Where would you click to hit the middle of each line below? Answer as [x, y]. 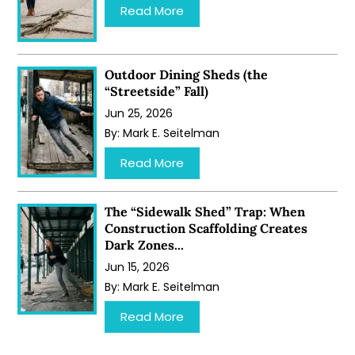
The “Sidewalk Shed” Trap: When [205, 211]
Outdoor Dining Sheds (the [187, 74]
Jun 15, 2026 [137, 267]
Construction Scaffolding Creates [206, 228]
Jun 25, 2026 [139, 113]
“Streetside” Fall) [157, 91]
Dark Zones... [145, 244]
